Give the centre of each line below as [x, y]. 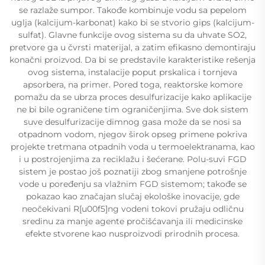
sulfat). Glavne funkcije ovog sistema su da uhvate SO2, [132, 35]
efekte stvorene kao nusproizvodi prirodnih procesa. [132, 234]
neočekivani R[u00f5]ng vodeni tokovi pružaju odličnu [132, 209]
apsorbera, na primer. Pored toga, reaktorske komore [132, 85]
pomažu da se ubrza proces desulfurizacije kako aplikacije [132, 97]
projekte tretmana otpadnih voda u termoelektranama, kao [132, 147]
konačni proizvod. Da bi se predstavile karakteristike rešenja [132, 60]
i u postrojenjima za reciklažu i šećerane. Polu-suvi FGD [132, 159]
